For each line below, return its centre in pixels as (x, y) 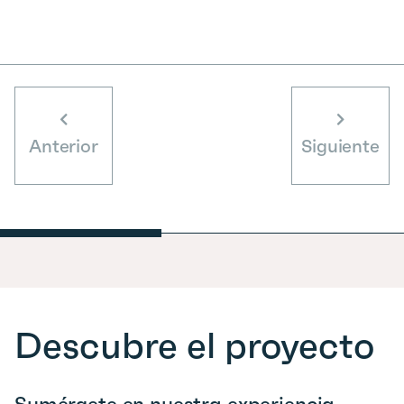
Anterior (64, 146)
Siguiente (340, 146)
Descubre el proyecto (194, 345)
